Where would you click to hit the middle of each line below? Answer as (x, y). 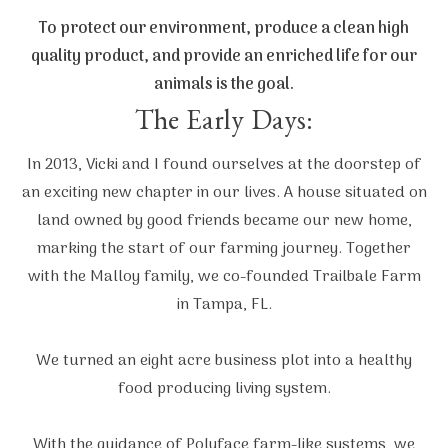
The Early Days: (224, 125)
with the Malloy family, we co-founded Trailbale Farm (224, 277)
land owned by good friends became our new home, (224, 221)
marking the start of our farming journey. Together (224, 249)
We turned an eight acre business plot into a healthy (224, 361)
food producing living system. (224, 389)
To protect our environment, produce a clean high (224, 29)
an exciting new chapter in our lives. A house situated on (224, 193)
